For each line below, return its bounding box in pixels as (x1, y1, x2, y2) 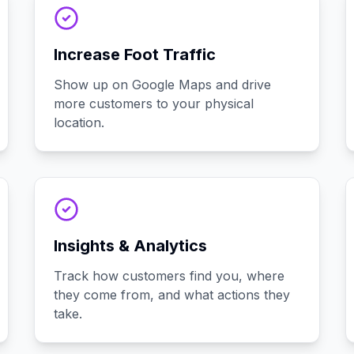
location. (53, 115, 104, 130)
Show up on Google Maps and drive (53, 77, 271, 92)
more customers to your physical (53, 96, 254, 111)
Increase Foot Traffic (53, 45, 216, 64)
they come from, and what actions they (53, 287, 290, 303)
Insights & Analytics (53, 236, 207, 255)
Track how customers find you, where (53, 268, 284, 284)
